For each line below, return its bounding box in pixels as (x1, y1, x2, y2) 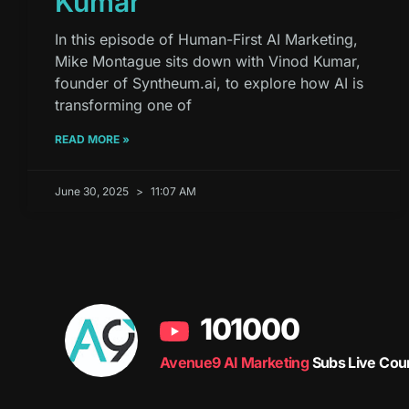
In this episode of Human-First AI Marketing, (55, 30, 358, 49)
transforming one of (55, 96, 192, 115)
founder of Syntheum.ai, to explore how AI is (55, 74, 363, 93)
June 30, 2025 (55, 184, 131, 199)
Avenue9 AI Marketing (160, 353, 309, 372)
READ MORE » (55, 132, 130, 147)
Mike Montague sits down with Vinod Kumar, (55, 52, 361, 71)
